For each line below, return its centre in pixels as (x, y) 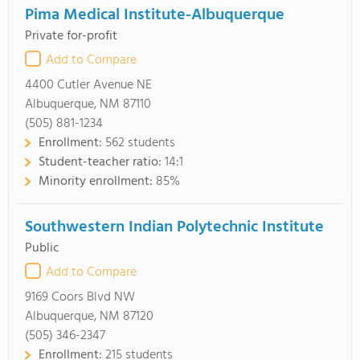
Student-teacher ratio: (102, 162)
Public (42, 248)
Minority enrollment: (97, 182)
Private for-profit (71, 36)
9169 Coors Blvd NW (80, 297)
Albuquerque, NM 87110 (88, 104)
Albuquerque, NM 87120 (89, 317)
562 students (140, 143)
